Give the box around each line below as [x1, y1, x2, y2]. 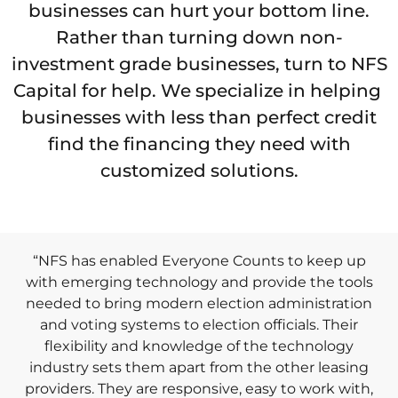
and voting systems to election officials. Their [40, 316, 358, 334]
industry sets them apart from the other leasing [29, 359, 369, 377]
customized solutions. [99, 160, 298, 182]
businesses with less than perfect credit [21, 107, 377, 129]
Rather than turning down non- [55, 27, 343, 49]
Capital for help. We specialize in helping [12, 80, 386, 102]
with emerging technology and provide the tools [25, 274, 373, 291]
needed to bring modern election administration [26, 295, 372, 313]
